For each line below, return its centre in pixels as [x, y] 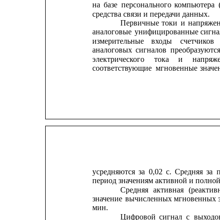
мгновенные [176, 68]
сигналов [151, 50]
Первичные [139, 23]
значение [107, 199]
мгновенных [195, 199]
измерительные [118, 41]
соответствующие [122, 68]
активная [169, 190]
